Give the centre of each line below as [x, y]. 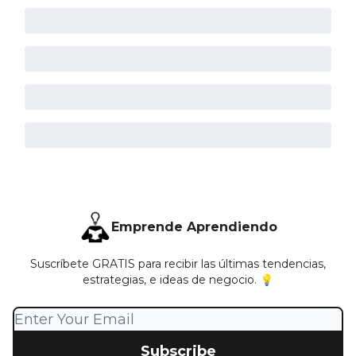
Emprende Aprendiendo [194, 227]
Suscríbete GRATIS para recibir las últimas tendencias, [178, 264]
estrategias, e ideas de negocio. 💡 [178, 280]
